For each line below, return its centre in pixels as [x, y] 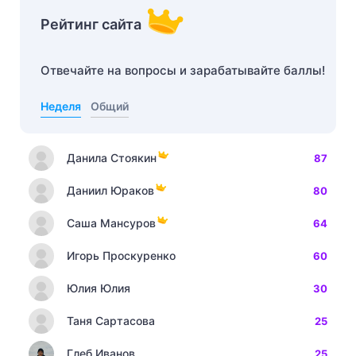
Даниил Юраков [110, 190]
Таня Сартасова [111, 321]
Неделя [61, 106]
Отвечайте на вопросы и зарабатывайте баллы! [183, 70]
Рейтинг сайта [91, 24]
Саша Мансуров [111, 223]
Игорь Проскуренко [121, 255]
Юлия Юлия [99, 288]
